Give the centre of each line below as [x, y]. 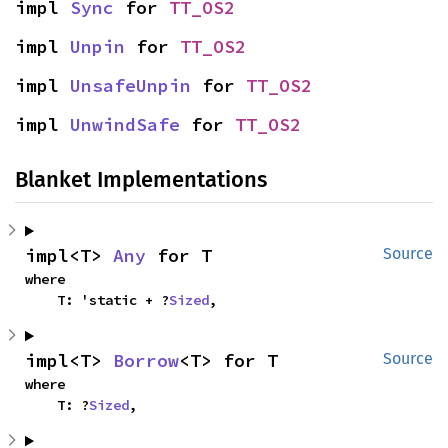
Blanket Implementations [141, 180]
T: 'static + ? [113, 300]
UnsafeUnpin [130, 86]
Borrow [146, 361]
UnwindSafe [125, 125]
